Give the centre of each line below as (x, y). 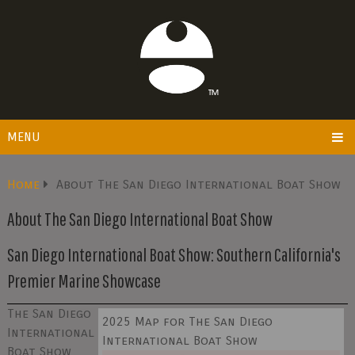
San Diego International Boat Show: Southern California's (174, 254)
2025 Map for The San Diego (188, 321)
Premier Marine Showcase (84, 281)
